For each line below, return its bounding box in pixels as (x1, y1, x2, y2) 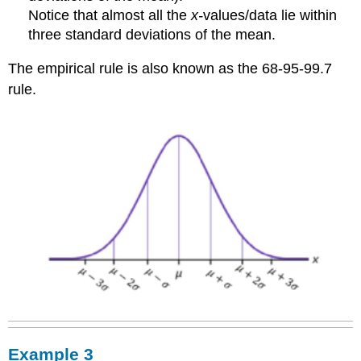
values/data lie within (203, 6, 338, 23)
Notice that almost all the (28, 6, 192, 23)
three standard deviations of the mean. (28, 26, 276, 43)
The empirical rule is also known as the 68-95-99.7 (8, 60, 333, 77)
